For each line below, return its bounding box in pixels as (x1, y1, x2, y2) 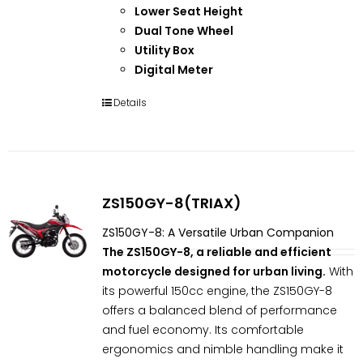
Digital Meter (134, 61, 213, 78)
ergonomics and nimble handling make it (101, 340, 344, 357)
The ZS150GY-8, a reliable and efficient (101, 243, 331, 260)
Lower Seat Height (134, 2, 243, 19)
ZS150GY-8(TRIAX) (101, 192, 241, 213)
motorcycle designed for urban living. (101, 263, 326, 280)
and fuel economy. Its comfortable (101, 321, 304, 338)
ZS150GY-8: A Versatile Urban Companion (101, 224, 334, 241)
